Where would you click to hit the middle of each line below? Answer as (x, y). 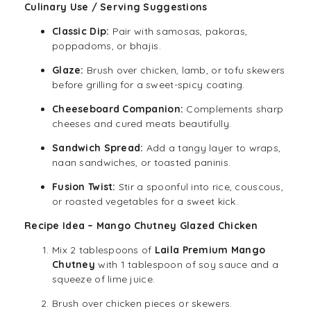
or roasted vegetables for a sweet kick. (145, 202)
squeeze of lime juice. (104, 279)
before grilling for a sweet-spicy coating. (149, 85)
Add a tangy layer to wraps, (212, 148)
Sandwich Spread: (98, 148)
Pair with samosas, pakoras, (178, 32)
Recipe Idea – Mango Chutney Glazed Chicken (141, 226)
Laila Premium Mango (210, 250)
